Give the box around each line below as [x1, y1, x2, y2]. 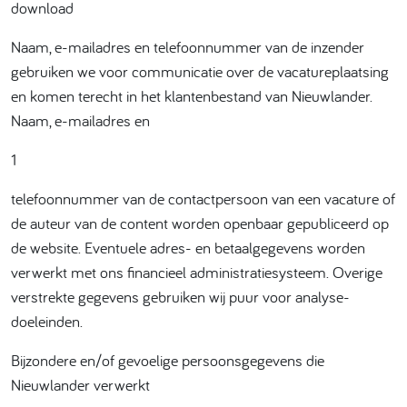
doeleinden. [11, 311, 83, 332]
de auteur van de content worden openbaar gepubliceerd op [11, 213, 389, 233]
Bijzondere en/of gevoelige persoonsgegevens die [11, 350, 324, 371]
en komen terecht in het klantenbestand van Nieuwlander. [11, 85, 372, 106]
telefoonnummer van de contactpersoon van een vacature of [11, 188, 395, 209]
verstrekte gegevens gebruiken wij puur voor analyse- [11, 286, 350, 307]
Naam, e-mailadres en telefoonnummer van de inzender [11, 36, 364, 57]
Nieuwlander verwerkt [11, 374, 150, 395]
